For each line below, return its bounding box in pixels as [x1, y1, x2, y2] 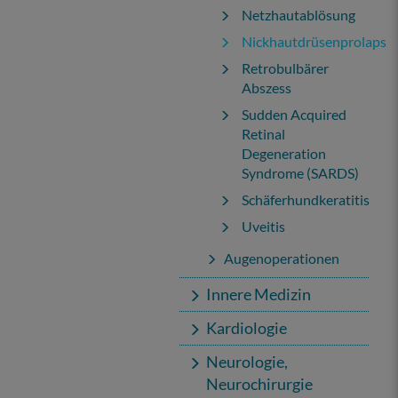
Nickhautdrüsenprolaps [242, 33, 386, 50]
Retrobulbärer [242, 60, 329, 76]
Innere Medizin [206, 284, 311, 304]
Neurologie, [206, 352, 288, 371]
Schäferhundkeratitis [242, 191, 370, 208]
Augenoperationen [224, 250, 339, 267]
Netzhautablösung [242, 6, 355, 23]
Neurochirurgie [206, 374, 313, 394]
